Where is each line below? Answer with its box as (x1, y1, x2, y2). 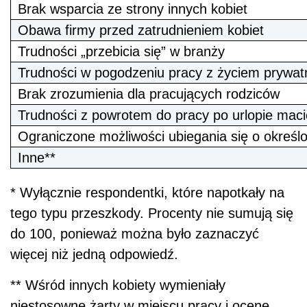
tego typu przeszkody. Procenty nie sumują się (10, 205, 293, 221)
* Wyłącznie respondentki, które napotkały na (10, 184, 284, 200)
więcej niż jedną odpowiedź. (10, 246, 178, 262)
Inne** (18, 149, 56, 165)
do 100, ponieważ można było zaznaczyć (10, 225, 259, 241)
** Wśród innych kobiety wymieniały (10, 277, 225, 293)
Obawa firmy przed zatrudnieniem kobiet (18, 22, 264, 38)
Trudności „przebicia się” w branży (18, 43, 225, 59)
